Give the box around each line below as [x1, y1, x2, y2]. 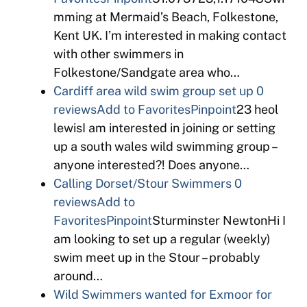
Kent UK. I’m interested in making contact [53, 28, 286, 42]
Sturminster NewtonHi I [152, 213, 286, 228]
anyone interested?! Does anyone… [53, 158, 249, 172]
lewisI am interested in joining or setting [53, 121, 275, 135]
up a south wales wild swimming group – [53, 139, 276, 153]
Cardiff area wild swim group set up [53, 84, 254, 98]
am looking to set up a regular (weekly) [53, 232, 271, 246]
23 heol [236, 102, 278, 116]
